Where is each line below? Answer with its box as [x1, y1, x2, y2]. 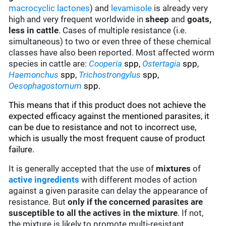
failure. [9, 144, 35, 155]
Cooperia [89, 59, 123, 69]
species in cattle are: [9, 59, 89, 69]
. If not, [178, 208, 204, 218]
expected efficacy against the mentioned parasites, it [9, 111, 210, 122]
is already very [152, 3, 208, 14]
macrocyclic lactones [9, 3, 90, 14]
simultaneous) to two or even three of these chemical [9, 36, 211, 47]
